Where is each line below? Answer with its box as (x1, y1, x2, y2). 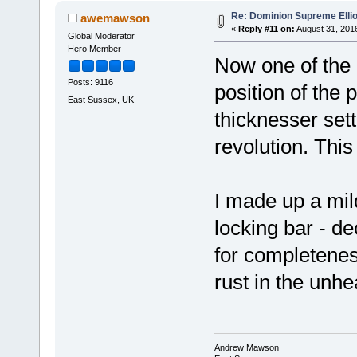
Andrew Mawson (214, 343, 279, 353)
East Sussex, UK (67, 94, 134, 104)
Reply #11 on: (237, 24, 295, 34)
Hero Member (67, 44, 121, 54)
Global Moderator (67, 31, 135, 41)
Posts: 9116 (67, 77, 113, 88)
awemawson (80, 11, 151, 25)
